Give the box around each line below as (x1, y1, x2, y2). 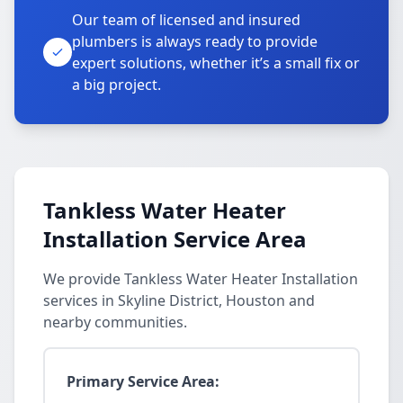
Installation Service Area (43, 224, 307, 254)
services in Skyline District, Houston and (43, 291, 315, 310)
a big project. (72, 75, 161, 94)
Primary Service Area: (67, 372, 219, 391)
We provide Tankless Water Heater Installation (43, 269, 358, 289)
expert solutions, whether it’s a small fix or (72, 53, 360, 73)
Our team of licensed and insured (72, 10, 300, 30)
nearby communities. (43, 312, 187, 332)
